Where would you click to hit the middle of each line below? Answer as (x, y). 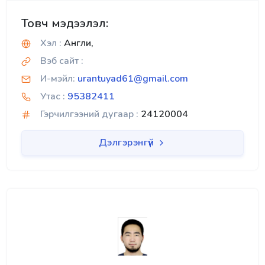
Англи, (77, 43)
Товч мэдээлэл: (65, 24)
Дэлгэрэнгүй (127, 143)
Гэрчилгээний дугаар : (89, 114)
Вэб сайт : (62, 61)
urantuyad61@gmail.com (133, 79)
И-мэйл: (58, 79)
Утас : (53, 97)
